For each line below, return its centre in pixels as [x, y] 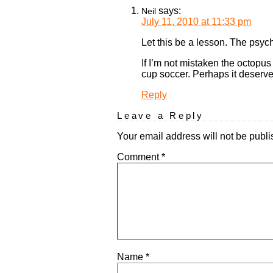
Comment [139, 157]
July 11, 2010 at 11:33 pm [196, 22]
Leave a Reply [161, 116]
